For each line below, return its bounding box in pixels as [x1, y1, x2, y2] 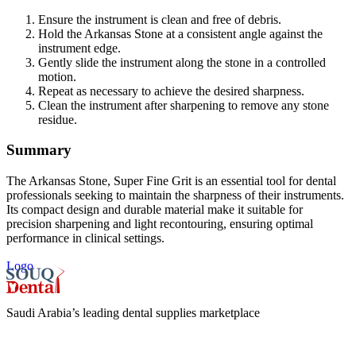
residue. [38, 112, 77, 126]
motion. [38, 69, 76, 83]
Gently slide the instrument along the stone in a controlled [38, 55, 326, 69]
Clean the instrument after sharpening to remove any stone [38, 98, 329, 112]
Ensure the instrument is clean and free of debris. [38, 12, 281, 26]
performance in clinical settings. [6, 231, 164, 246]
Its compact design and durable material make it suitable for [6, 203, 303, 217]
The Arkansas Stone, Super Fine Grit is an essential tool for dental [6, 174, 336, 188]
